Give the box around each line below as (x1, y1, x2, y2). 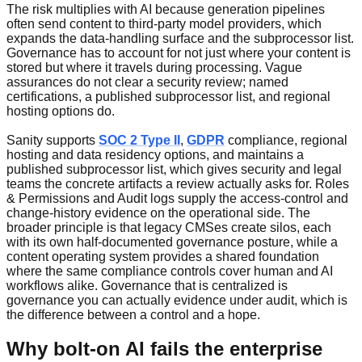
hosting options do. (6, 103, 115, 118)
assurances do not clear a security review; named (6, 74, 288, 89)
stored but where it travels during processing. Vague (6, 60, 302, 74)
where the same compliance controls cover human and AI (6, 263, 333, 278)
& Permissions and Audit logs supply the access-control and (6, 191, 348, 205)
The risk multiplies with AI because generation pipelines (6, 2, 325, 16)
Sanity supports (6, 133, 99, 147)
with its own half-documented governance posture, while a (6, 234, 338, 249)
